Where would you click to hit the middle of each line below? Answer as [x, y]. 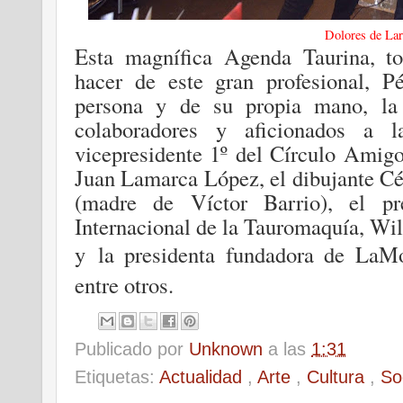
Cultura [338, 377]
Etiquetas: [117, 377]
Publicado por [132, 349]
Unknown [228, 349]
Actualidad [203, 377]
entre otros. [124, 284]
